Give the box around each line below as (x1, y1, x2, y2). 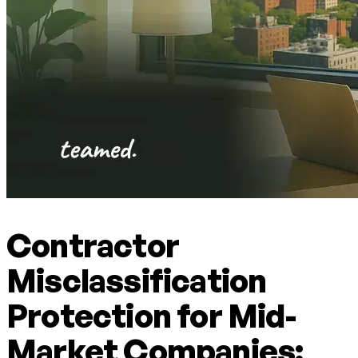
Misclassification (6, 261, 267, 301)
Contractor (6, 225, 179, 266)
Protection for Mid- (6, 296, 296, 336)
